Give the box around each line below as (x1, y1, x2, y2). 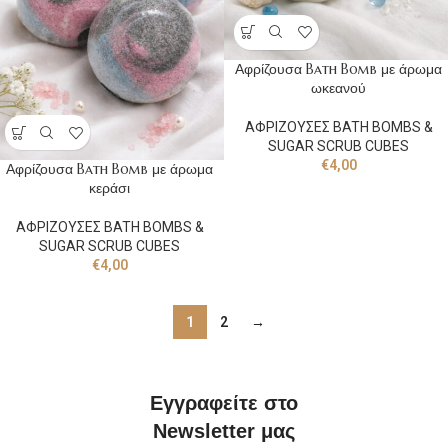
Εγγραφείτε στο (149, 392, 298, 415)
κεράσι (89, 179, 130, 198)
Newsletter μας (152, 420, 295, 443)
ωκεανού (311, 78, 366, 97)
